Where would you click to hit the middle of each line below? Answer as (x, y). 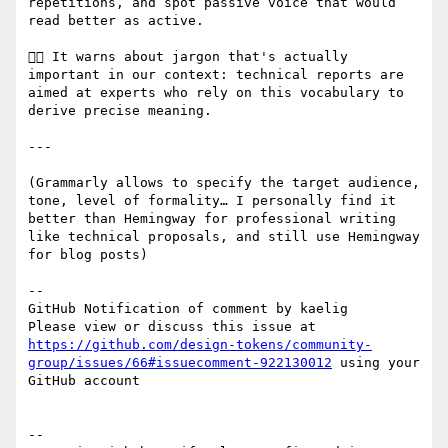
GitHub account (84, 381)
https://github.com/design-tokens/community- (200, 345)
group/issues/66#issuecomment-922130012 (180, 363)
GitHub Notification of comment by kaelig (188, 309)
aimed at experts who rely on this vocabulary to (216, 93)
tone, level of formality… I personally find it (212, 201)
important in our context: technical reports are (216, 75)
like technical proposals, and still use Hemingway (224, 237)
